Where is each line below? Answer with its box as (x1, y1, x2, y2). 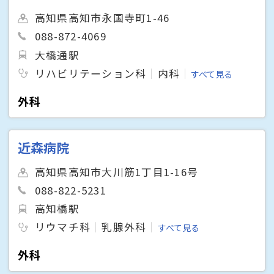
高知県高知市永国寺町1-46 (35, 10, 170, 26)
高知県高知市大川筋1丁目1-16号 (35, 165, 198, 180)
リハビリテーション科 (35, 65, 147, 81)
